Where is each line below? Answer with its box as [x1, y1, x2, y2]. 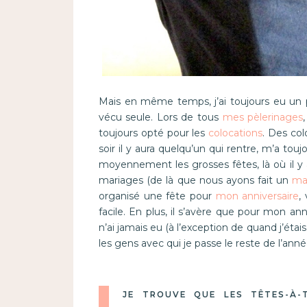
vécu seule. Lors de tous [98, 111, 223, 124]
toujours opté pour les [98, 127, 209, 140]
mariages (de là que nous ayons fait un [98, 174, 293, 187]
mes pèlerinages [222, 111, 304, 124]
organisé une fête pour [98, 190, 216, 203]
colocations [208, 127, 263, 140]
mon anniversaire [215, 190, 299, 203]
